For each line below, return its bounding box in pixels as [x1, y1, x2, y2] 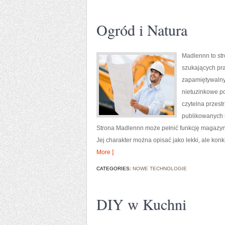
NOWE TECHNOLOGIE [133, 166, 187, 171]
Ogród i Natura [96, 20, 187, 40]
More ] [96, 149, 114, 156]
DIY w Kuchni [96, 194, 186, 214]
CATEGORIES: [96, 166, 133, 171]
